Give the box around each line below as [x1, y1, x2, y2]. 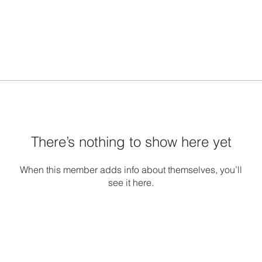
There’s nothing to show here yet [30, 133, 232, 150]
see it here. [108, 176, 154, 188]
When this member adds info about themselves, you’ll [20, 163, 242, 175]
